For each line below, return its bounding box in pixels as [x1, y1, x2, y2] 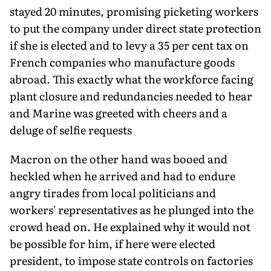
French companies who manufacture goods [10, 53, 235, 70]
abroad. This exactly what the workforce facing [10, 70, 253, 87]
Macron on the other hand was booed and [10, 150, 227, 167]
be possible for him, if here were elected [10, 235, 215, 252]
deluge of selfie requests [10, 121, 132, 138]
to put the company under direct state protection [10, 19, 261, 36]
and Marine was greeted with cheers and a [10, 104, 227, 121]
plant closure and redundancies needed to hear [10, 87, 252, 104]
